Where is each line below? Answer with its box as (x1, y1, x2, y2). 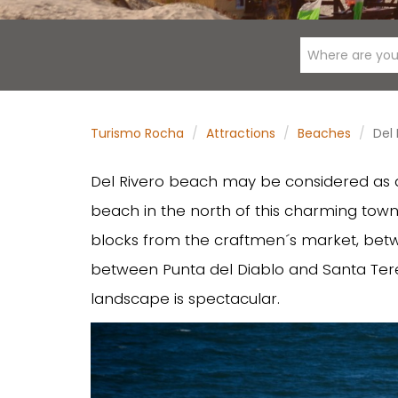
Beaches (298, 124, 351, 142)
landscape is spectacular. (91, 288, 280, 309)
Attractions (206, 124, 275, 142)
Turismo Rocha (91, 124, 184, 142)
